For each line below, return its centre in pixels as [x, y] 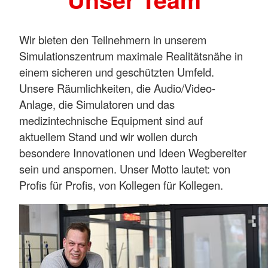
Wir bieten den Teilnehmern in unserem [113, 39]
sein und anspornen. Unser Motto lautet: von [125, 168]
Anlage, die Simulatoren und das [97, 104]
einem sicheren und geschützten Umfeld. [117, 71]
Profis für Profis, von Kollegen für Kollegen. [121, 185]
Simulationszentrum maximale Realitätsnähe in [131, 55]
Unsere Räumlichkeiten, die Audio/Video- [117, 88]
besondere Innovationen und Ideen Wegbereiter [133, 152]
